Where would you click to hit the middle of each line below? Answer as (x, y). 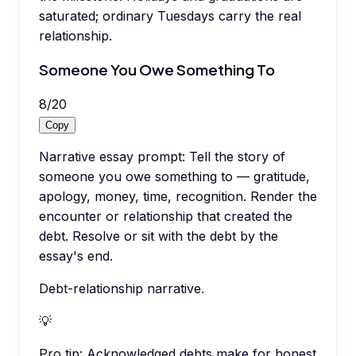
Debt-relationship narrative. (122, 289)
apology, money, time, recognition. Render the (178, 197)
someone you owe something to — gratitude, (174, 177)
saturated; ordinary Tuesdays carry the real (170, 15)
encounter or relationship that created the (166, 217)
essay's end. (76, 256)
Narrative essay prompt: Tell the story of (162, 157)
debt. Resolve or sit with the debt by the (159, 236)
